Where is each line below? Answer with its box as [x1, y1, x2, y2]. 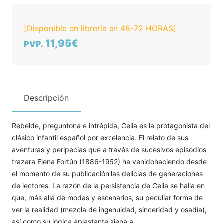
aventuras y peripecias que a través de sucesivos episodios [12, 145, 206, 154]
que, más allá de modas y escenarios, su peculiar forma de [12, 193, 203, 202]
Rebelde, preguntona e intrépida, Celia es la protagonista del [12, 121, 210, 130]
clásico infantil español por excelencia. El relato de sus [12, 133, 188, 142]
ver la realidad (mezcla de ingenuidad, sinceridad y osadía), [12, 205, 207, 214]
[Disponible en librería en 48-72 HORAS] [24, 23, 176, 33]
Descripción [24, 93, 69, 103]
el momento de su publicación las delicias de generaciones [12, 169, 203, 178]
